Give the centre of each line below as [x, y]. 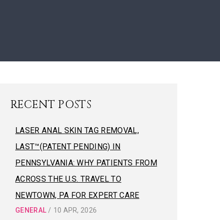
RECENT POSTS [51, 105]
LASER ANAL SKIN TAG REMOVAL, [77, 131]
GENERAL [31, 210]
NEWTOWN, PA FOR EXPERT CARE [77, 195]
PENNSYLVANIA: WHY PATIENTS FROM [86, 163]
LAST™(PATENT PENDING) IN [68, 147]
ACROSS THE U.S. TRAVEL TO [69, 179]
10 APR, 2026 [75, 210]
